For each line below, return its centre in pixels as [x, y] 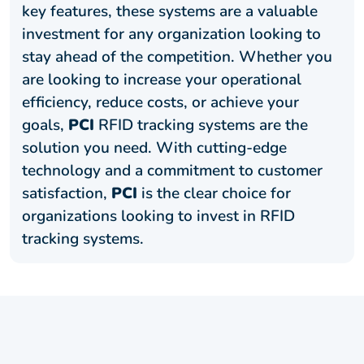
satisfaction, [67, 193]
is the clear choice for [214, 193]
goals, [45, 125]
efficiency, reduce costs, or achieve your [160, 102]
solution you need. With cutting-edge [154, 147]
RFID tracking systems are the [201, 125]
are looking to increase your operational [162, 79]
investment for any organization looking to [171, 34]
